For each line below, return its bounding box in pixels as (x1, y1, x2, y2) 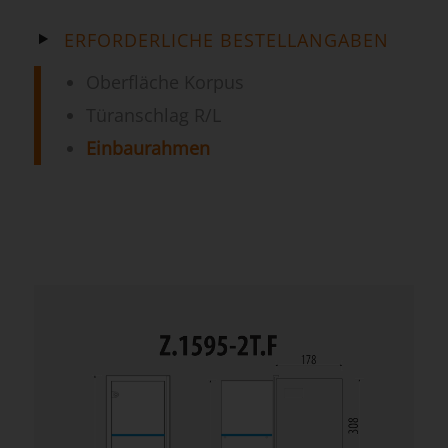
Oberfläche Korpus (85, 70, 244, 94)
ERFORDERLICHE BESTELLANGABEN (63, 28, 389, 52)
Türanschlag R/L (85, 103, 221, 127)
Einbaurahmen (85, 136, 210, 160)
